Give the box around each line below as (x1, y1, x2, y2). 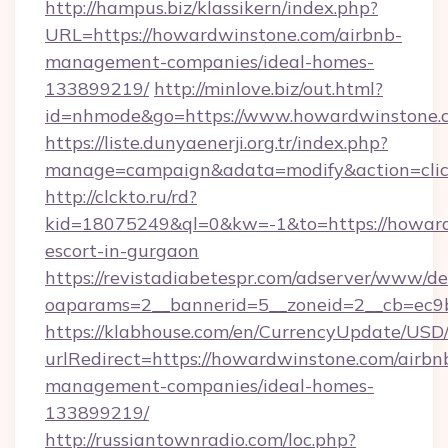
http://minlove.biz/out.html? (154, 77, 383, 100)
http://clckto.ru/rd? (45, 185, 197, 208)
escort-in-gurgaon (45, 239, 199, 262)
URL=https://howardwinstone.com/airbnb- (45, 23, 402, 46)
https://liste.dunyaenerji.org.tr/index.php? (45, 131, 388, 154)
